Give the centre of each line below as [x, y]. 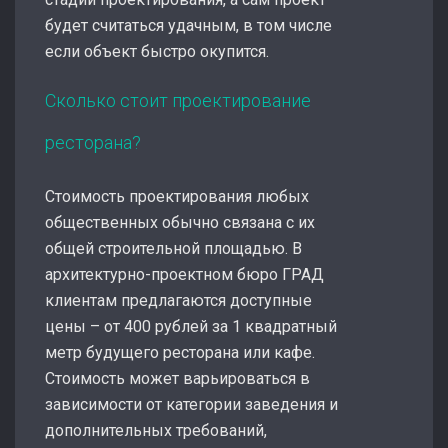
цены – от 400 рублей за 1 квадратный [191, 326]
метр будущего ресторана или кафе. [180, 352]
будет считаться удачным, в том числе [188, 25]
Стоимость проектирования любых [177, 196]
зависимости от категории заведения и [191, 404]
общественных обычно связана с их [180, 222]
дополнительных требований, [156, 430]
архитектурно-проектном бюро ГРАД [184, 274]
